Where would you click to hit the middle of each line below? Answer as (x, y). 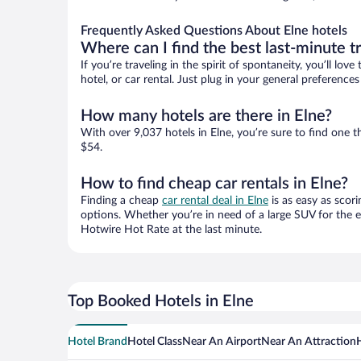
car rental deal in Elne (215, 201)
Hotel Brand (98, 342)
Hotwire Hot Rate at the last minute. (171, 230)
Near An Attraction (309, 342)
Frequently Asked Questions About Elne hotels (214, 31)
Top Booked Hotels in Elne (161, 302)
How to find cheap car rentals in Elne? (214, 184)
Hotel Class (155, 342)
